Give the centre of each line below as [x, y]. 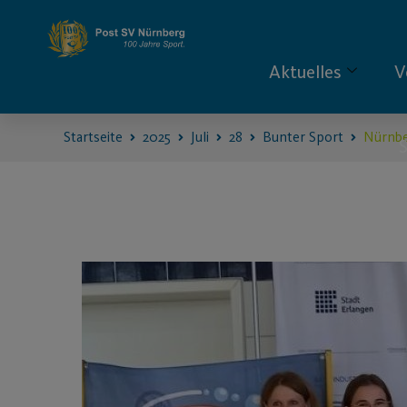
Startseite [93, 136]
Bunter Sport [303, 136]
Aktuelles [306, 72]
